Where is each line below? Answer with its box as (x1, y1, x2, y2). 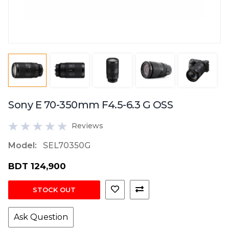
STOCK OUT (33, 185, 76, 194)
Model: (8, 141, 37, 151)
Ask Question (14, 212, 68, 222)
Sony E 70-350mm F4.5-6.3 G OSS (8, 99, 173, 111)
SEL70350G (43, 141, 90, 151)
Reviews (72, 121, 103, 131)
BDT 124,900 (8, 161, 66, 172)
